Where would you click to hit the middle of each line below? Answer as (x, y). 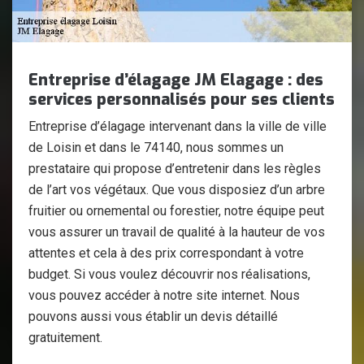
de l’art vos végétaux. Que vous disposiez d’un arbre (177, 190)
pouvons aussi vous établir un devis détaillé (153, 316)
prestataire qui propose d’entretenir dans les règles (175, 169)
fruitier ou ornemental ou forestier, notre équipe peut (176, 211)
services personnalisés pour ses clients (182, 100)
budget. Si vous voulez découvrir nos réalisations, (169, 274)
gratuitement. (65, 338)
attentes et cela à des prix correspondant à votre (166, 253)
